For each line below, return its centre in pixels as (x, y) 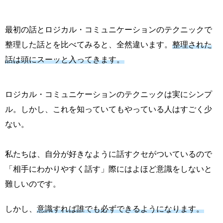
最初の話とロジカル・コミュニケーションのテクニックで (109, 30)
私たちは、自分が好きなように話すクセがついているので (109, 154)
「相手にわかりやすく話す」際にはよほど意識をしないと (109, 169)
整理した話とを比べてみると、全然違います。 (89, 45)
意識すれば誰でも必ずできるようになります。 (120, 209)
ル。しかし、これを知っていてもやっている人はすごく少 (109, 110)
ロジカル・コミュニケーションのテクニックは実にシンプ (109, 95)
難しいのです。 (33, 184)
